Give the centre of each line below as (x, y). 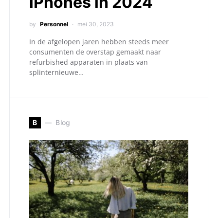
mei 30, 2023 (96, 24)
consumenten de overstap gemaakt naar (95, 52)
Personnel (54, 24)
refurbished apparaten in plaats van (89, 62)
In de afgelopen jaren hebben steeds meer (99, 41)
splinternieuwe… (56, 72)
